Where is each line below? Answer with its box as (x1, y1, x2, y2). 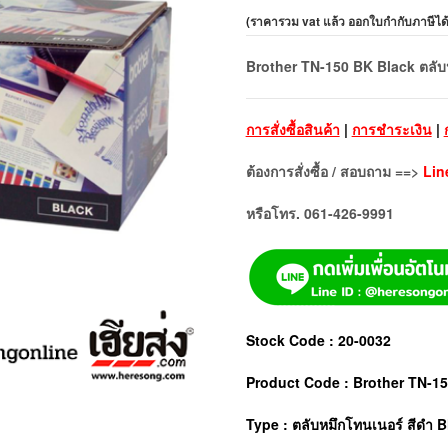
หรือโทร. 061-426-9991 (245, 202, 394, 223)
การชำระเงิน (351, 118, 432, 139)
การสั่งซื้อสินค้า (245, 118, 340, 139)
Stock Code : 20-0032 (245, 329, 391, 350)
